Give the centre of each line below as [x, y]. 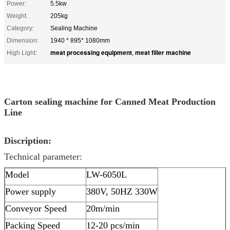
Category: [20, 28]
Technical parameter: [43, 156]
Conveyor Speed [36, 208]
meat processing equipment [91, 52]
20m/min [103, 208]
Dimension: [23, 40]
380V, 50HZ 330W [122, 191]
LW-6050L [107, 174]
